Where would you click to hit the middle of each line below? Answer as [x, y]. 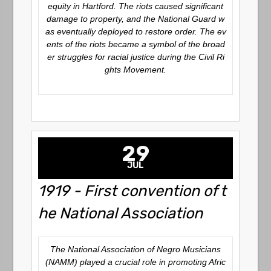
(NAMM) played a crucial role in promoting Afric [135, 262]
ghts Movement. [135, 70]
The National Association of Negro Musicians [135, 249]
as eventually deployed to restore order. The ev [135, 31]
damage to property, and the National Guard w [135, 19]
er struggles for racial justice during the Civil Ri [135, 57]
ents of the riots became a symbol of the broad [135, 44]
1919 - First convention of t [132, 191]
